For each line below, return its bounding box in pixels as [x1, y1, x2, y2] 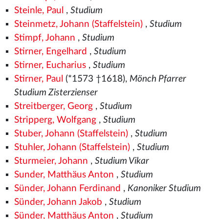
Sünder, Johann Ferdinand [14, 184, 121, 193]
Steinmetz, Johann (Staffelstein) [14, 20, 143, 29]
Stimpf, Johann [14, 33, 75, 43]
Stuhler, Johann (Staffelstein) [14, 143, 130, 152]
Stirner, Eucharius [14, 61, 86, 70]
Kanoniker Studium [127, 184, 201, 193]
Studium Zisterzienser [14, 88, 98, 97]
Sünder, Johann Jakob [14, 197, 102, 207]
